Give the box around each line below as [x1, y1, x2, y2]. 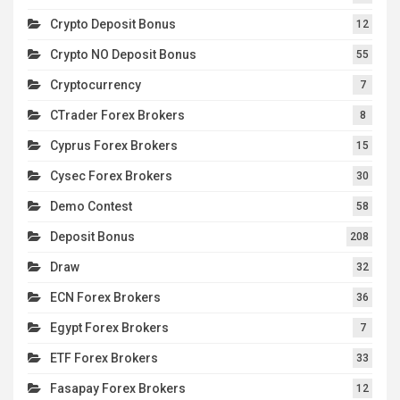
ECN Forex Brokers [50, 290, 161, 305]
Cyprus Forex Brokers [50, 138, 178, 154]
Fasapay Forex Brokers [50, 381, 186, 396]
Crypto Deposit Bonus [50, 17, 176, 32]
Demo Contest [50, 199, 132, 214]
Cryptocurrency [50, 78, 141, 93]
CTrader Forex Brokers [50, 108, 185, 123]
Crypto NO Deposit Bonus [50, 47, 196, 62]
